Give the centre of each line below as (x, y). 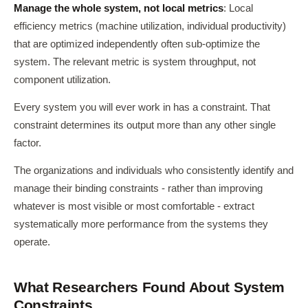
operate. (32, 242)
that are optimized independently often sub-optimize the (137, 44)
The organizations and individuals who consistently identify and (154, 170)
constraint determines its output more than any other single (145, 125)
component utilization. (62, 80)
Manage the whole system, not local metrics (119, 8)
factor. (27, 143)
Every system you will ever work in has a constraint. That (142, 107)
